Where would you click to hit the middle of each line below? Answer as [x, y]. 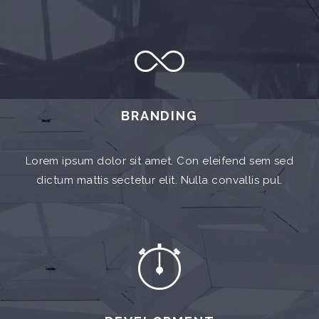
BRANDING [159, 116]
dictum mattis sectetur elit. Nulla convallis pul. [159, 180]
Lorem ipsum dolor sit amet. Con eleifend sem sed [159, 161]
